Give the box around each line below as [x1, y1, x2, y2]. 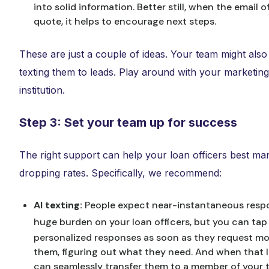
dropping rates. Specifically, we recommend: [19, 167, 225, 179]
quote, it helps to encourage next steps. [34, 15, 219, 28]
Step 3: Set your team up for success [19, 115, 237, 130]
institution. [19, 84, 68, 96]
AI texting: [34, 199, 85, 211]
